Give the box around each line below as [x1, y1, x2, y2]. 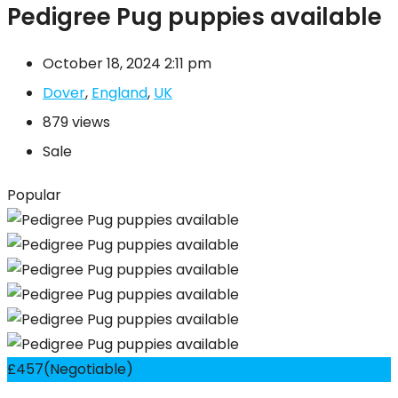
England [92, 83, 147, 104]
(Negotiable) [44, 359, 133, 380]
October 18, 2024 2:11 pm [43, 53, 211, 75]
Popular [7, 185, 61, 206]
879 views [43, 112, 110, 133]
